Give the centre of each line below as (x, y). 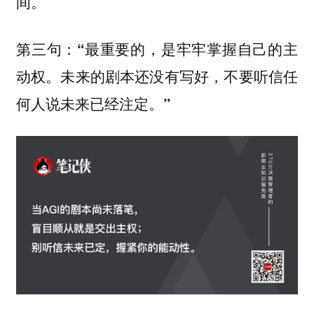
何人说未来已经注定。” (93, 103)
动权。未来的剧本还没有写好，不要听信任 (157, 76)
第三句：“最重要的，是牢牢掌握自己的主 (157, 48)
